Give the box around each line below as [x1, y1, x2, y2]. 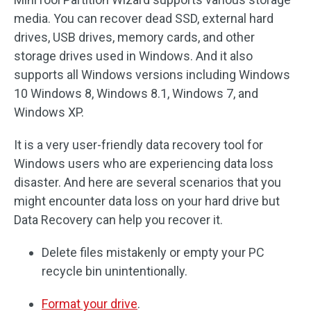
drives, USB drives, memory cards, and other [14, 30, 255, 44]
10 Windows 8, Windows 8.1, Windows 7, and [14, 86, 258, 101]
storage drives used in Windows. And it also [14, 49, 253, 63]
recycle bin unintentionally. [42, 264, 187, 278]
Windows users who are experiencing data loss [14, 156, 274, 171]
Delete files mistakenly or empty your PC [42, 245, 264, 260]
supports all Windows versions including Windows [14, 67, 290, 82]
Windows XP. [14, 105, 84, 119]
